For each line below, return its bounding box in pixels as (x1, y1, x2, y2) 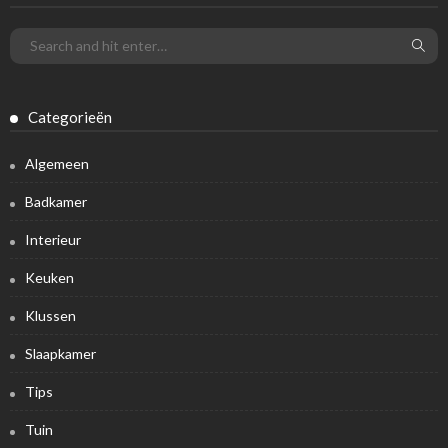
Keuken (25, 268, 74, 286)
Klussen (25, 306, 76, 324)
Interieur (25, 230, 81, 248)
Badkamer (25, 192, 87, 210)
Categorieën (28, 107, 112, 126)
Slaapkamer (25, 344, 96, 362)
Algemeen (25, 154, 89, 172)
